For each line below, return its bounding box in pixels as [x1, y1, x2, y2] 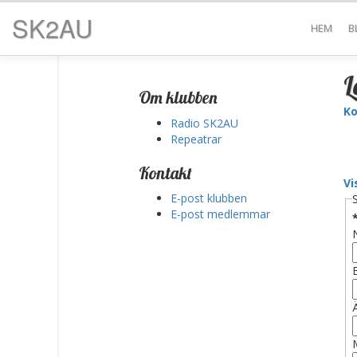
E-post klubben [171, 190, 247, 206]
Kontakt [139, 162, 192, 183]
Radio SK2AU [171, 115, 238, 131]
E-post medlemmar [171, 206, 270, 222]
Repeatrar [171, 131, 222, 147]
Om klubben [139, 87, 218, 108]
